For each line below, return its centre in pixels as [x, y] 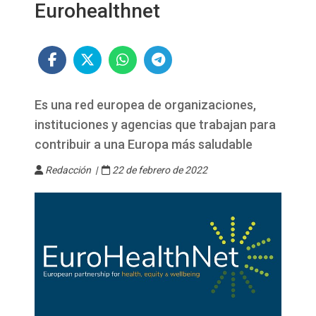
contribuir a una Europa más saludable [144, 144]
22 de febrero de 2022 [159, 170]
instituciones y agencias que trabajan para [155, 124]
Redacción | [72, 170]
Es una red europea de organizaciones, [145, 105]
